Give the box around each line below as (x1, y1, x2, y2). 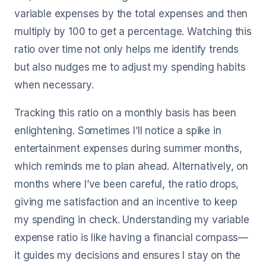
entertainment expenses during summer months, (14, 142, 242, 154)
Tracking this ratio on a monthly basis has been (14, 107, 236, 119)
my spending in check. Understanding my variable (14, 214, 249, 226)
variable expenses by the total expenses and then (14, 8, 248, 20)
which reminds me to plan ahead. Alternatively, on (14, 160, 249, 172)
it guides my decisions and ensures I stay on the (14, 249, 241, 261)
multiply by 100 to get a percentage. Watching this (14, 26, 252, 37)
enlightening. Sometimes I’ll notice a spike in (14, 125, 221, 137)
